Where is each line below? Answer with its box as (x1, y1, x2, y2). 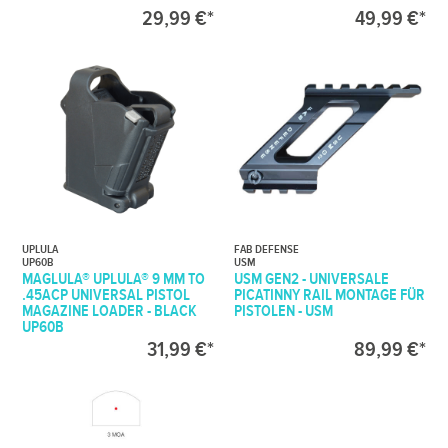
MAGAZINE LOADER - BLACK (22, 301, 198, 321)
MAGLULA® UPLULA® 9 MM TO (22, 269, 206, 289)
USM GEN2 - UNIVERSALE (234, 269, 390, 289)
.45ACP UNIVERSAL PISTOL (22, 285, 191, 305)
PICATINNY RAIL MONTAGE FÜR (234, 285, 426, 305)
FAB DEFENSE (234, 241, 300, 257)
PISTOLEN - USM (234, 301, 334, 321)
